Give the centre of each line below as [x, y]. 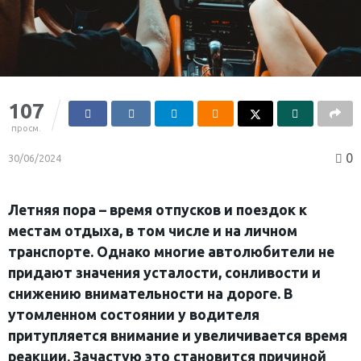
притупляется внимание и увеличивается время [178, 335]
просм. [26, 128]
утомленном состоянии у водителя [134, 314]
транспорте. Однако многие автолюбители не [171, 251]
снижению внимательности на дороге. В [150, 293]
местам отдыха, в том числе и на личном [153, 230]
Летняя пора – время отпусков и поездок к [158, 210]
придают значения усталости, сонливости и [164, 272]
